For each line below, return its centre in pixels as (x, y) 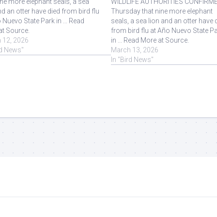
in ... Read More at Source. (150, 40)
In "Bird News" (132, 59)
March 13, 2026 (135, 50)
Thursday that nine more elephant (162, 11)
